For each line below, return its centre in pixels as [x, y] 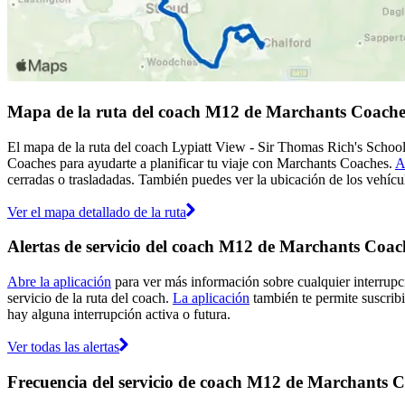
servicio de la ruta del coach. [90, 298]
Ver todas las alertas [63, 347]
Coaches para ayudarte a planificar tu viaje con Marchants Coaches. [201, 163]
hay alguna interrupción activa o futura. [119, 315]
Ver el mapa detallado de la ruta [97, 212]
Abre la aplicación [59, 282]
